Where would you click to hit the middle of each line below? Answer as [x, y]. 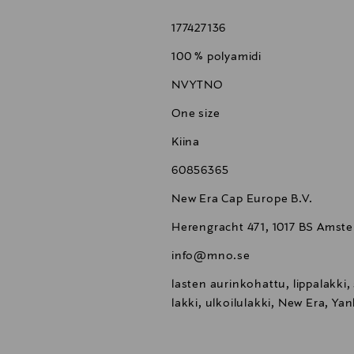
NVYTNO [197, 86]
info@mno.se [211, 256]
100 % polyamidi [217, 57]
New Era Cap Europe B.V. [242, 200]
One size [196, 114]
